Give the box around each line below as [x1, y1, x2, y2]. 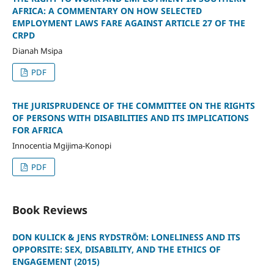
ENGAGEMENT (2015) [12, 256, 100, 268]
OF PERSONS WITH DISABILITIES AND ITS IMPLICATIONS [12, 112, 249, 124]
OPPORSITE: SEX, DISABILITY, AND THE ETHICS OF [12, 243, 221, 256]
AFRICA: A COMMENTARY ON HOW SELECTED [12, 5, 202, 17]
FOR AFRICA [12, 124, 63, 136]
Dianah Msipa [12, 45, 62, 57]
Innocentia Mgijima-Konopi [12, 140, 111, 152]
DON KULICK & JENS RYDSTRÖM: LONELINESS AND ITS [12, 231, 240, 243]
